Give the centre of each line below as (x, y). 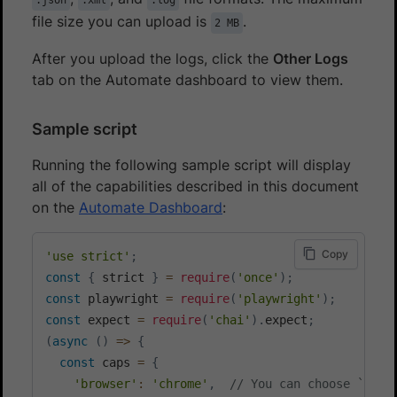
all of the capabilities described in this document (195, 186)
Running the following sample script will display (191, 164)
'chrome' (180, 383)
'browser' (105, 383)
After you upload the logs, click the (152, 58)
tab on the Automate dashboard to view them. (187, 79)
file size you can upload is (121, 21)
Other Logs (311, 58)
